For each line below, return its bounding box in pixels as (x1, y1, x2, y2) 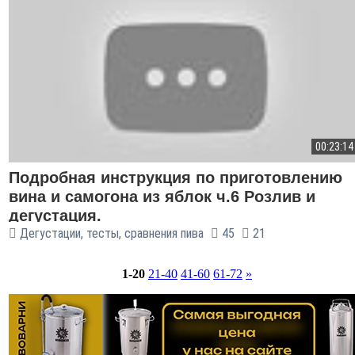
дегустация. (9, 207, 101, 224)
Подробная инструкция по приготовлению (9, 169, 342, 186)
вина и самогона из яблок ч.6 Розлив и (9, 188, 315, 205)
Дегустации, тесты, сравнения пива (20, 226, 204, 241)
